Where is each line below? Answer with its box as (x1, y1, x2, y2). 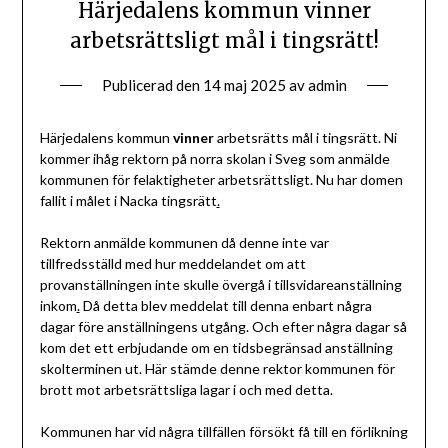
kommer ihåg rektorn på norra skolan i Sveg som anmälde (39, 149, 390, 167)
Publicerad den (101, 75, 203, 94)
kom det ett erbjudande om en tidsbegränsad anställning (39, 338, 393, 356)
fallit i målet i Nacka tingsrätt (39, 191, 217, 209)
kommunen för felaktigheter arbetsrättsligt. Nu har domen (39, 170, 403, 188)
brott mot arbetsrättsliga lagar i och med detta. (39, 380, 333, 398)
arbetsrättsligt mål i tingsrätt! (69, 27, 379, 53)
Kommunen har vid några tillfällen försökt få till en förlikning (39, 422, 408, 440)
